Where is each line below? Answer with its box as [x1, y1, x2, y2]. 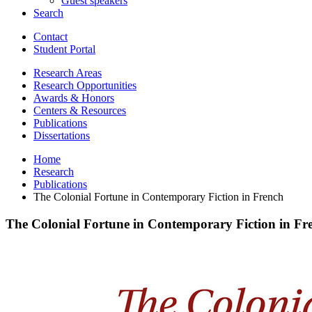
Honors [79, 91, 114, 104]
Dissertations [33, 129, 90, 141]
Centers [33, 104, 70, 116]
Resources [78, 104, 126, 116]
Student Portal [33, 42, 95, 55]
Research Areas [33, 66, 102, 79]
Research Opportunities [33, 79, 136, 91]
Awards [33, 91, 70, 104]
